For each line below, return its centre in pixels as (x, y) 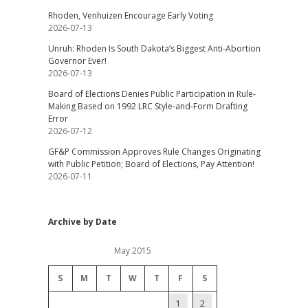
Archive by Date (82, 222)
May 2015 (132, 251)
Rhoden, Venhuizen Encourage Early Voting (130, 15)
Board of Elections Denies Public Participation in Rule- (152, 94)
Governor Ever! (77, 61)
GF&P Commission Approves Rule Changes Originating (154, 152)
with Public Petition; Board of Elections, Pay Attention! (151, 164)
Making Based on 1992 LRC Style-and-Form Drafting (147, 106)
